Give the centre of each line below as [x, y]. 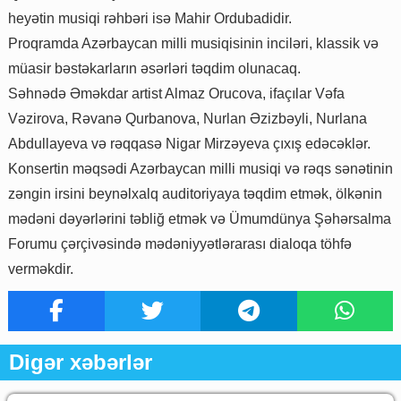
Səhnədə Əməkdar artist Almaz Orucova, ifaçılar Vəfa [176, 94]
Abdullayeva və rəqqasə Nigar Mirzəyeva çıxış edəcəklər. [189, 144]
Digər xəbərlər [81, 363]
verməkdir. [41, 269]
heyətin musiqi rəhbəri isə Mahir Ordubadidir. [150, 19]
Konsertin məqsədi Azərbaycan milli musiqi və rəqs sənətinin [200, 169]
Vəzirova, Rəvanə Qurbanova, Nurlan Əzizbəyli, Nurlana [188, 119]
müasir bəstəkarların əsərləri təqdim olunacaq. [154, 69]
